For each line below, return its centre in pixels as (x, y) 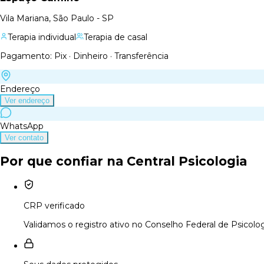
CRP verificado (54, 205)
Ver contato (24, 137)
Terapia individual (42, 37)
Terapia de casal (115, 37)
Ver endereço (27, 100)
